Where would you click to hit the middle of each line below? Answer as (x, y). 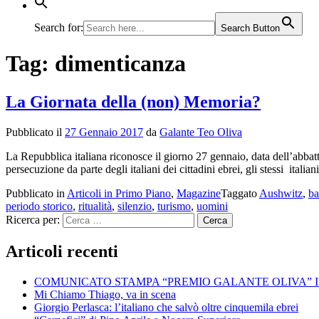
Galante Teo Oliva (201, 132)
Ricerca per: (33, 219)
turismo (174, 206)
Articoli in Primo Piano (119, 193)
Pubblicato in (36, 193)
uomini (212, 206)
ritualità (95, 206)
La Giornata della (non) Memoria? (133, 101)
